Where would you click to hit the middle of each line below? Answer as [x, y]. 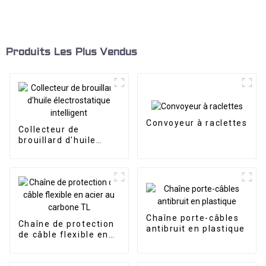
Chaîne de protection [66, 224]
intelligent [42, 162]
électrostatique [54, 151]
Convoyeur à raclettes [197, 123]
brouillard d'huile [57, 140]
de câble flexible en [63, 235]
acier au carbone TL [64, 246]
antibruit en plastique [195, 228]
